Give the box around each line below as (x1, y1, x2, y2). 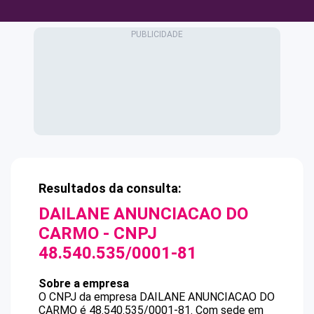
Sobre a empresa (39, 277, 129, 290)
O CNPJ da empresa (39, 290, 139, 303)
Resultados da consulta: (39, 181, 182, 196)
